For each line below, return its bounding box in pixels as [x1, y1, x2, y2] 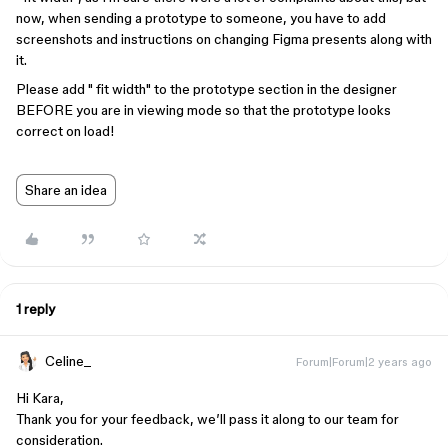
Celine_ [45, 353, 91, 369]
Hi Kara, [16, 390, 64, 406]
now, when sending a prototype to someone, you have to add [16, 10, 386, 26]
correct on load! [16, 123, 115, 139]
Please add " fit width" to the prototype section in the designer [16, 81, 397, 97]
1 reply [16, 301, 55, 317]
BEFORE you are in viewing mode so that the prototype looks [16, 102, 391, 118]
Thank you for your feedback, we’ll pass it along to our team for [16, 411, 399, 427]
